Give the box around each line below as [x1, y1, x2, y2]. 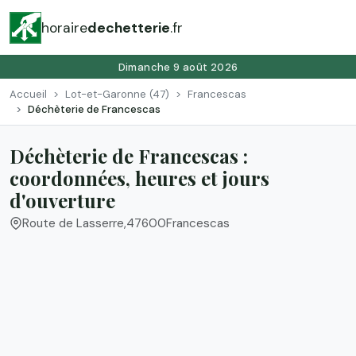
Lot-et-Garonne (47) [65, 87, 169, 101]
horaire [41, 18, 87, 37]
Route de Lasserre [22, 215, 124, 232]
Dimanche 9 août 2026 [118, 60, 238, 74]
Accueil [10, 87, 47, 101]
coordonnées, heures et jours [10, 164, 269, 191]
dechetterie [87, 18, 170, 37]
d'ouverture [10, 187, 115, 213]
